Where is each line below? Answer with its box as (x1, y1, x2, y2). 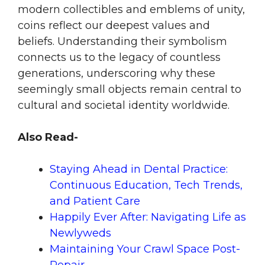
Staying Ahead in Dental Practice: (50, 163, 228, 176)
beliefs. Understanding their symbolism (18, 35, 227, 49)
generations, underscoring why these (18, 67, 215, 80)
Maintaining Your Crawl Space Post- (50, 243, 240, 256)
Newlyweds (50, 227, 111, 240)
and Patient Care (50, 195, 140, 208)
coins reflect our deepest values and (18, 19, 210, 33)
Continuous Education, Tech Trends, (50, 179, 243, 192)
